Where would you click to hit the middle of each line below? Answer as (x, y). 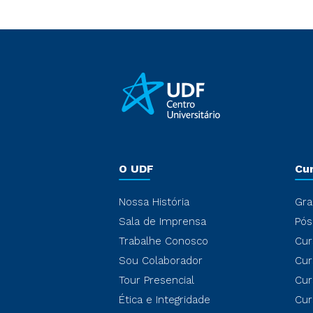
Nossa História (154, 202)
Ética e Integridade (165, 300)
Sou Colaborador (161, 261)
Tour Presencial (156, 280)
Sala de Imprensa (162, 221)
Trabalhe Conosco (163, 241)
